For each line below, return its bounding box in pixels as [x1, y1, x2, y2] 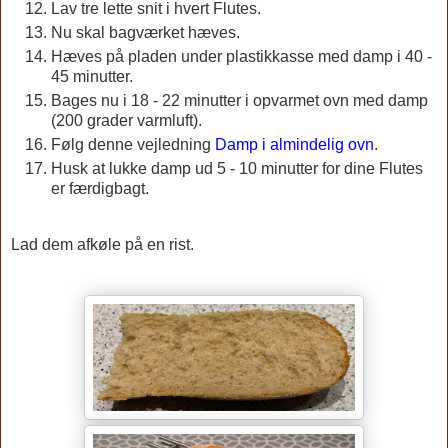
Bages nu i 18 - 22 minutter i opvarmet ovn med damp [51, 92, 428, 110]
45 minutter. [51, 68, 133, 86]
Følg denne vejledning [51, 136, 215, 154]
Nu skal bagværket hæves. [51, 24, 240, 42]
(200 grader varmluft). [51, 112, 202, 130]
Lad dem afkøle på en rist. [11, 235, 198, 253]
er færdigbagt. [51, 180, 149, 198]
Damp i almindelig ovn [215, 136, 374, 154]
